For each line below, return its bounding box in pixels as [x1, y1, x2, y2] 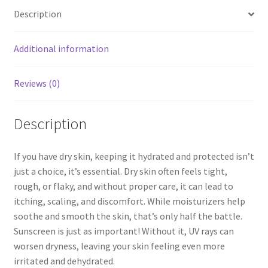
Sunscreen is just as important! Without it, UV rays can [13, 225, 234, 237]
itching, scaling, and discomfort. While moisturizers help [13, 195, 245, 207]
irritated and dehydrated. [13, 255, 115, 267]
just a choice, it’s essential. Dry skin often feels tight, [13, 165, 227, 177]
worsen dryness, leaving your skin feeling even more [13, 240, 225, 252]
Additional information [13, 42, 109, 55]
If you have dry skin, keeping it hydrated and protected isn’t [13, 150, 254, 162]
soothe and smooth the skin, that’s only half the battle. [13, 210, 242, 222]
